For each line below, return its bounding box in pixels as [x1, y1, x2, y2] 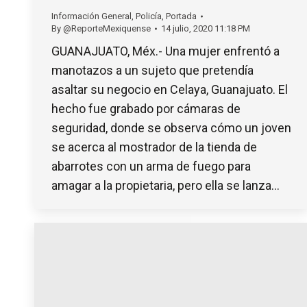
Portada [166, 10, 197, 21]
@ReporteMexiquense [63, 23, 151, 34]
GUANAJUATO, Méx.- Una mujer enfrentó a [51, 43, 280, 58]
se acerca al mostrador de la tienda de [51, 139, 257, 154]
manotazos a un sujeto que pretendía [51, 62, 254, 77]
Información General [51, 10, 132, 21]
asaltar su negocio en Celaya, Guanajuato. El [51, 82, 288, 97]
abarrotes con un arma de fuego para [51, 158, 251, 173]
